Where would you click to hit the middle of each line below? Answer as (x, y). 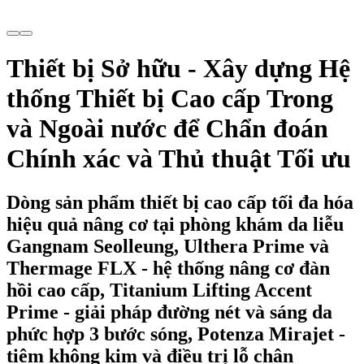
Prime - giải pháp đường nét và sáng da (169, 312)
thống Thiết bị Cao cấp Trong (170, 99)
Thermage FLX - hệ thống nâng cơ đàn (168, 268)
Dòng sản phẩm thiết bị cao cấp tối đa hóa (180, 202)
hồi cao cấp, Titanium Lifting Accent (159, 290)
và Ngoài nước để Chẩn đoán (167, 129)
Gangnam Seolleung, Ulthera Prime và (168, 246)
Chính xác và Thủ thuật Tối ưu (179, 159)
